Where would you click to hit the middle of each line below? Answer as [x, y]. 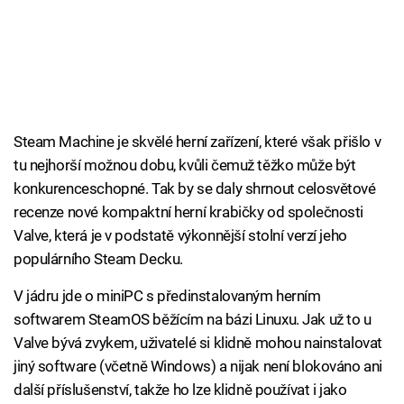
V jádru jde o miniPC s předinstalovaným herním [167, 296]
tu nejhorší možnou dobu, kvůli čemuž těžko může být [185, 165]
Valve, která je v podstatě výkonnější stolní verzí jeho [180, 236]
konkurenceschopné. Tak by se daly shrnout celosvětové [195, 189]
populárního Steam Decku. [98, 259]
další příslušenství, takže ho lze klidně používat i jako [180, 390]
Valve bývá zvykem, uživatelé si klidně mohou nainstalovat [198, 343]
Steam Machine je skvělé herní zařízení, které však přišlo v [197, 142]
